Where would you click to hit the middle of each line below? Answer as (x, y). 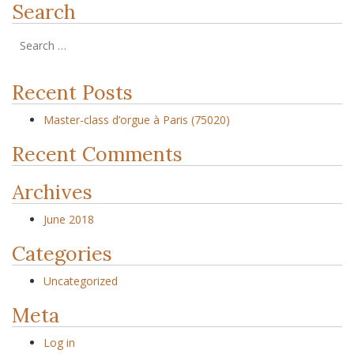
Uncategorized (81, 281)
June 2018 (69, 219)
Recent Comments (97, 154)
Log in (59, 343)
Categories (62, 254)
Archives (52, 192)
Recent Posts (72, 92)
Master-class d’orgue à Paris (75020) (137, 120)
